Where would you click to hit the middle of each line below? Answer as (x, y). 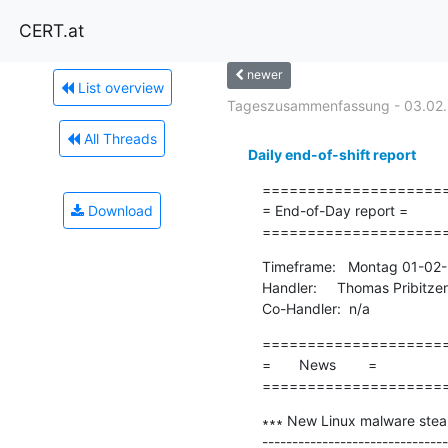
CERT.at (51, 30)
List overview (118, 87)
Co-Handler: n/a (315, 308)
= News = (319, 364)
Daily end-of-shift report (331, 154)
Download (118, 210)
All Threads (118, 138)
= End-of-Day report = (334, 210)
